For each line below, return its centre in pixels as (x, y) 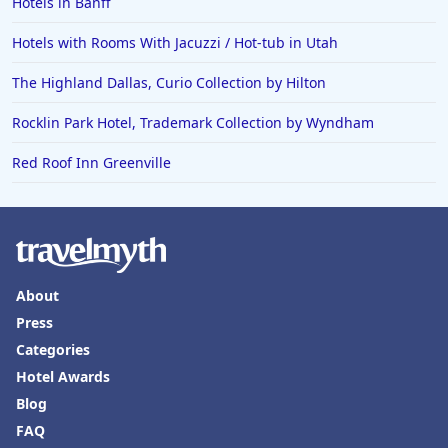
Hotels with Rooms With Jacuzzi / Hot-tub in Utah (175, 43)
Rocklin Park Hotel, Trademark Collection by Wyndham (193, 123)
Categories (53, 350)
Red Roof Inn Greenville (91, 163)
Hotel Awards (63, 377)
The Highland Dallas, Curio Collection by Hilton (169, 83)
